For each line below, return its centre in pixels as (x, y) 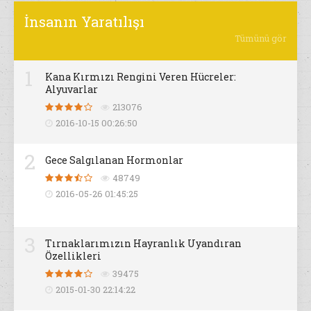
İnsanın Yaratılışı (84, 22)
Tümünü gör (261, 39)
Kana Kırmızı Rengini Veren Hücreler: (141, 77)
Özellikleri (73, 256)
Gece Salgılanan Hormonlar (114, 160)
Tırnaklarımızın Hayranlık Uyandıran (143, 244)
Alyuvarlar (72, 90)
